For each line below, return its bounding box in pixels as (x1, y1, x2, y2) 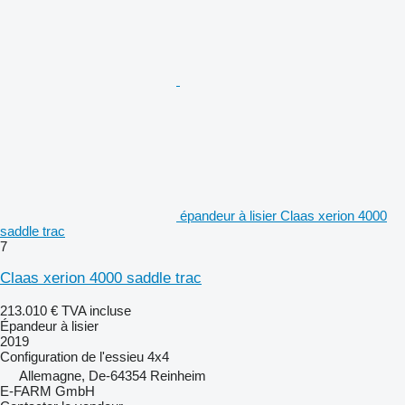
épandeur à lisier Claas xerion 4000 (180, 207, 387, 223)
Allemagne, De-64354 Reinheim (19, 367, 206, 383)
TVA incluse (61, 302, 131, 318)
